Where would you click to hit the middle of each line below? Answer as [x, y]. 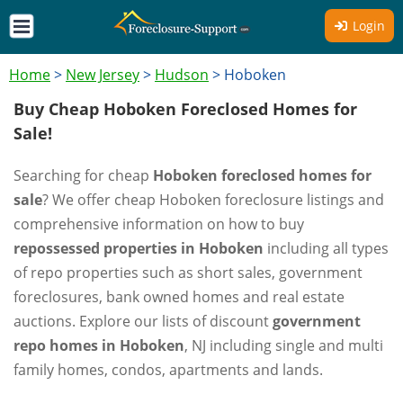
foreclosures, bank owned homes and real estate [179, 297]
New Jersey [103, 75]
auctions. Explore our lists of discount [143, 321]
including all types [326, 248]
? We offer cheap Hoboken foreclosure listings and [213, 200]
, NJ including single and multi [284, 345]
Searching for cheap [83, 175]
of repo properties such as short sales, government [188, 273]
